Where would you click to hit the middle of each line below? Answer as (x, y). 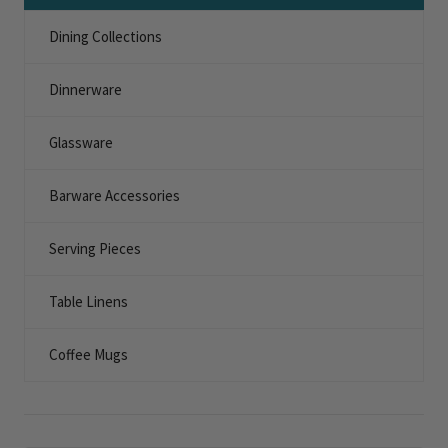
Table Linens (88, 301)
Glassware (81, 142)
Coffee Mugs (88, 354)
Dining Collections (105, 36)
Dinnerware (85, 89)
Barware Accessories (114, 195)
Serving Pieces (95, 248)
